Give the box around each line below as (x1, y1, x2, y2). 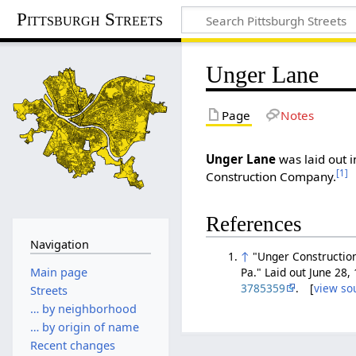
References (206, 212, 303, 237)
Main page (29, 264, 87, 280)
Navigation (29, 236, 89, 252)
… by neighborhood (29, 300, 137, 316)
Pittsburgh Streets (17, 9, 164, 29)
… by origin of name (29, 319, 139, 335)
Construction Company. (206, 168, 337, 184)
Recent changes (29, 338, 115, 354)
